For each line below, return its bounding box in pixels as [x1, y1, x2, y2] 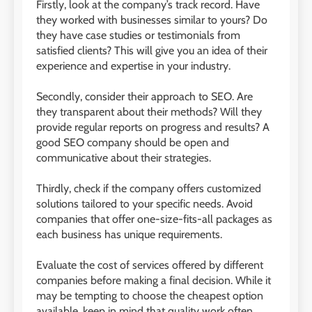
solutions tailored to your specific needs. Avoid [36, 197, 253, 211]
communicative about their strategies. [36, 151, 211, 165]
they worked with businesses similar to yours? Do [36, 13, 267, 27]
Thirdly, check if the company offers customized [36, 182, 261, 196]
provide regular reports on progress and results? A [36, 120, 270, 134]
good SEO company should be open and [36, 136, 229, 150]
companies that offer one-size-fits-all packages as [36, 212, 272, 226]
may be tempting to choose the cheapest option [36, 289, 263, 303]
